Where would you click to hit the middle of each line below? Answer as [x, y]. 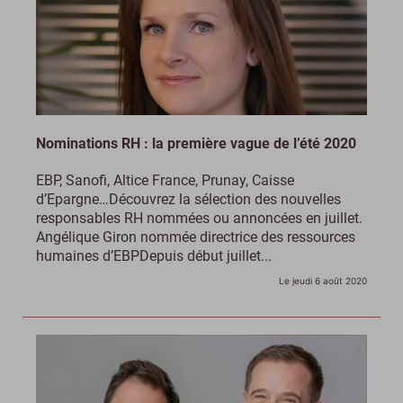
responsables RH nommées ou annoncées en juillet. [199, 219]
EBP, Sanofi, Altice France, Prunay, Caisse [165, 181]
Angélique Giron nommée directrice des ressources [196, 237]
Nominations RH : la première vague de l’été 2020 [196, 144]
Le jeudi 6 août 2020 [323, 281]
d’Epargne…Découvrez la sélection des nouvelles [188, 200]
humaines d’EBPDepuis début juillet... [154, 256]
